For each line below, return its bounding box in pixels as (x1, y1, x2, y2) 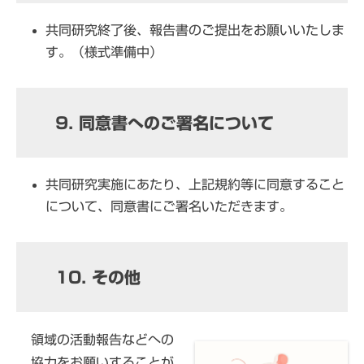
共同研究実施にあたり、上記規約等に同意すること (45, 177, 344, 191)
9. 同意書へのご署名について (54, 114, 274, 131)
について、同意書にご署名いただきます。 (45, 199, 292, 213)
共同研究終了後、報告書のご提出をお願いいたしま (45, 23, 344, 37)
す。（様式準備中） (45, 45, 162, 58)
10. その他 (54, 268, 141, 285)
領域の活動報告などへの (30, 332, 174, 346)
